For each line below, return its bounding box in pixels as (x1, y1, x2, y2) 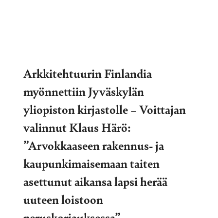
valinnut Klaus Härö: (23, 118, 131, 135)
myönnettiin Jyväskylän (23, 82, 144, 99)
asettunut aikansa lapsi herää (23, 172, 167, 189)
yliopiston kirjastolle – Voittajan (23, 100, 186, 117)
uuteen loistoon (23, 190, 103, 207)
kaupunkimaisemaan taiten (23, 154, 160, 171)
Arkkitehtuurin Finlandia (23, 64, 152, 81)
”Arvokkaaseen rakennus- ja (23, 136, 164, 153)
